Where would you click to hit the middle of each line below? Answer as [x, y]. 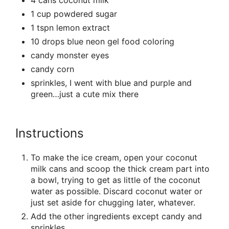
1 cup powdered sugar [74, 14]
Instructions [50, 133]
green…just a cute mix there [85, 94]
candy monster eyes [70, 55]
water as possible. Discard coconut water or [117, 191]
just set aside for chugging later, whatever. [113, 202]
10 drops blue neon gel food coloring [102, 41]
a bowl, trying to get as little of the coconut [116, 180]
